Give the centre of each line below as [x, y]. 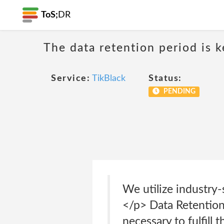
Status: [165, 78]
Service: [70, 78]
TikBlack [109, 78]
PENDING [178, 91]
